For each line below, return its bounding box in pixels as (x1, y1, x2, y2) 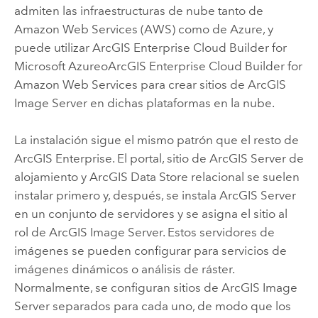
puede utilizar (13, 40, 92, 55)
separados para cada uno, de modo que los (49, 299, 291, 314)
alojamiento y (13, 170, 89, 185)
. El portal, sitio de (111, 151, 209, 166)
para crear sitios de (137, 77, 248, 92)
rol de (13, 225, 49, 240)
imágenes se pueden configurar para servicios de (13, 243, 287, 258)
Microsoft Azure (13, 59, 101, 74)
